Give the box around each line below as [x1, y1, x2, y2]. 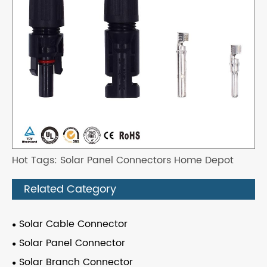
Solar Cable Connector [19, 216, 128, 232]
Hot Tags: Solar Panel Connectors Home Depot [12, 153, 234, 169]
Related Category [24, 181, 116, 198]
